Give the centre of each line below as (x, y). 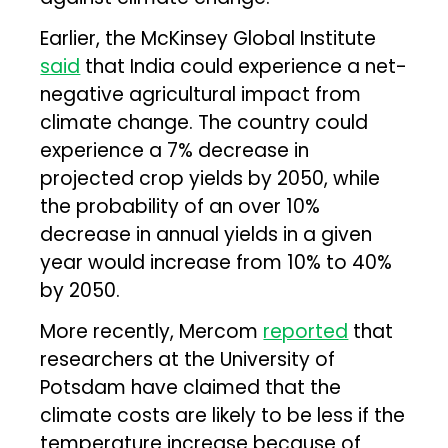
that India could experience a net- (244, 66)
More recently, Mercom (152, 331)
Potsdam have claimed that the (191, 387)
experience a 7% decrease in (175, 150)
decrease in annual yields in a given (206, 234)
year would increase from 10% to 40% (216, 262)
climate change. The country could (204, 122)
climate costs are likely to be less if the (223, 415)
